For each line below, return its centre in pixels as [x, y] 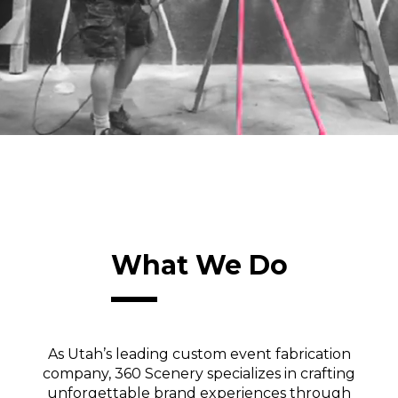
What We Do [199, 265]
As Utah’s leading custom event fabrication [199, 354]
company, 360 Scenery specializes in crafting [199, 374]
